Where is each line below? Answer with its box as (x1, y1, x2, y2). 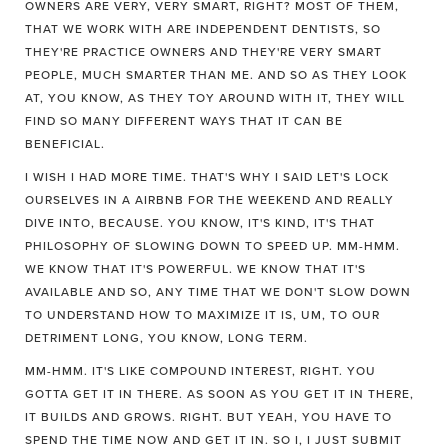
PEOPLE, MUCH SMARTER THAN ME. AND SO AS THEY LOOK (25, 68, 407, 82)
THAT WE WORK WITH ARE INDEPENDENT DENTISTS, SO (25, 22, 381, 36)
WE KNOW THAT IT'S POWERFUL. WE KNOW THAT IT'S (25, 262, 366, 276)
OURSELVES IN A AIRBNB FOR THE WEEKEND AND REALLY (25, 193, 394, 207)
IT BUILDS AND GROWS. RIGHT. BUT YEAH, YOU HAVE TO (25, 410, 392, 424)
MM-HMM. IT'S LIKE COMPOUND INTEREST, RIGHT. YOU (25, 364, 376, 378)
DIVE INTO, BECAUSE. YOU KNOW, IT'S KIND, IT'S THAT (25, 216, 375, 230)
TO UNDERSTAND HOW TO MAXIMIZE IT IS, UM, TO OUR (25, 308, 380, 322)
